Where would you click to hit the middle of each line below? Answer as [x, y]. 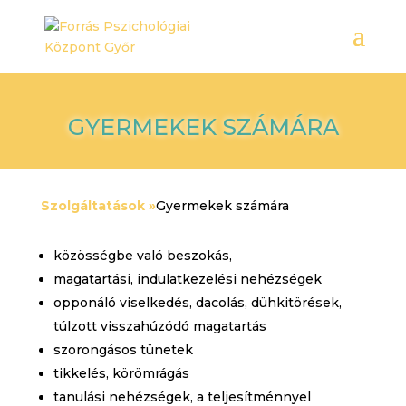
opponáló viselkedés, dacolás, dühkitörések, [197, 303]
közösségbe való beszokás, [142, 256]
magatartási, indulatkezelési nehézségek [187, 279]
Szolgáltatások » [98, 206]
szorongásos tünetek [123, 350]
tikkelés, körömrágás [121, 373]
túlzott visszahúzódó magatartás [159, 326]
